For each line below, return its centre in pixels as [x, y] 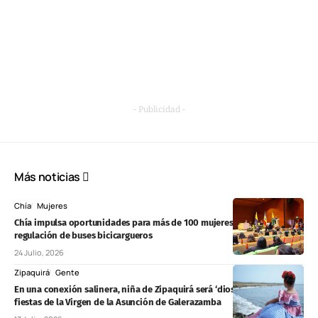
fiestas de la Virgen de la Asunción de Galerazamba [118, 302]
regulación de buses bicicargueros [83, 235]
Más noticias [48, 176]
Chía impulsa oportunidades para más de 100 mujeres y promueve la [154, 222]
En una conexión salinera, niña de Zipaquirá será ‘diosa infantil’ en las [158, 289]
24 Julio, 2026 [39, 252]
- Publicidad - [159, 109]
